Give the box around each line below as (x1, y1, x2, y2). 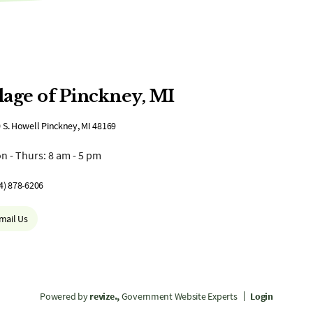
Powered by (40, 290, 90, 303)
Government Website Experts (119, 290, 240, 303)
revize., (89, 290, 119, 303)
